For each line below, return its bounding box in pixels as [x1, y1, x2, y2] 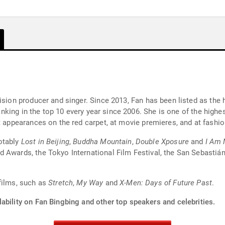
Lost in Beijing [21, 137, 70, 146]
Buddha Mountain [73, 137, 132, 146]
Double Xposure [135, 137, 189, 146]
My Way [76, 178, 103, 187]
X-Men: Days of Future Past [120, 178, 212, 187]
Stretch [48, 178, 73, 187]
